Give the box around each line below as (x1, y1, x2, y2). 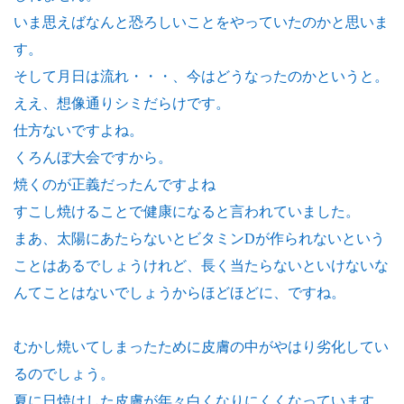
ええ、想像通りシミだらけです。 (14, 96, 230, 111)
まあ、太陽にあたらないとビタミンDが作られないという (14, 231, 385, 246)
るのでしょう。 (14, 366, 115, 381)
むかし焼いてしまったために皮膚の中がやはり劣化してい (14, 339, 389, 354)
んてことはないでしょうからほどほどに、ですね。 (14, 285, 345, 300)
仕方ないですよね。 (14, 123, 143, 138)
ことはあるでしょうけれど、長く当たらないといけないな (14, 258, 389, 273)
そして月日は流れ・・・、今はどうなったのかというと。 (14, 69, 389, 84)
